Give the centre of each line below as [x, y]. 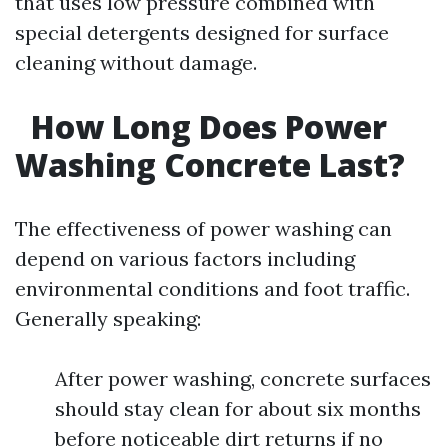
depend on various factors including [185, 258]
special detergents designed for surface [202, 32]
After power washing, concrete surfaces [243, 378]
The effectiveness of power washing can [203, 228]
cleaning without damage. [136, 62]
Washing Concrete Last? [210, 164]
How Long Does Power [205, 126]
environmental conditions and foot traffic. [212, 288]
